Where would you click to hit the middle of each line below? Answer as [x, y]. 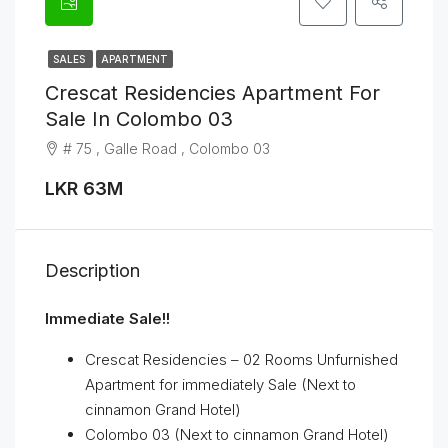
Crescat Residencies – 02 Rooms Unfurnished [241, 359]
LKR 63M [84, 188]
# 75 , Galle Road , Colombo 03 [166, 148]
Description [92, 270]
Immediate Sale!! [107, 318]
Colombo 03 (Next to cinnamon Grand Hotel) [237, 434]
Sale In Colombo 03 [139, 119]
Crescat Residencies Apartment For [212, 93]
